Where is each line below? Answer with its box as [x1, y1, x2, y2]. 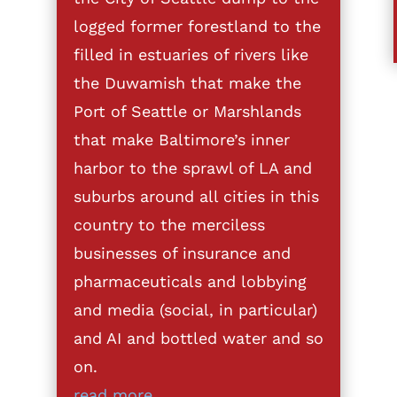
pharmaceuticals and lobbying [73, 271, 307, 291]
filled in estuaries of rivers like [73, 44, 308, 64]
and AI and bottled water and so [73, 328, 323, 347]
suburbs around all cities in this [73, 186, 319, 206]
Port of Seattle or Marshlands [73, 101, 301, 121]
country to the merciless [73, 214, 265, 234]
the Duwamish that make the [73, 73, 301, 92]
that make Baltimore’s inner [73, 129, 290, 149]
